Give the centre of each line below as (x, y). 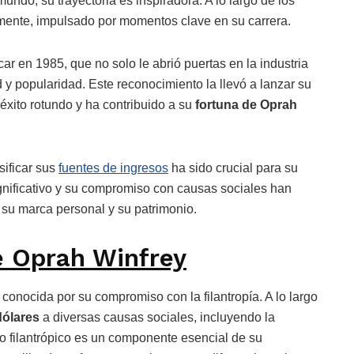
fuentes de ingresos (113, 168)
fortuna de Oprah (246, 104)
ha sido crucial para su (233, 168)
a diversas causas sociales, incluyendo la (157, 318)
